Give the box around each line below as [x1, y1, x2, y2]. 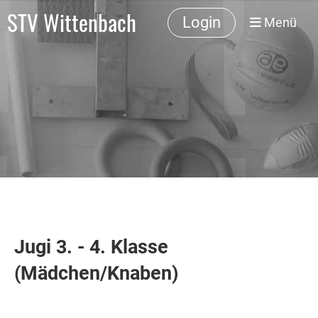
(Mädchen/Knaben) [14, 262, 179, 285]
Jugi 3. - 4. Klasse [14, 236, 168, 258]
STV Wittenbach [7, 6, 136, 38]
